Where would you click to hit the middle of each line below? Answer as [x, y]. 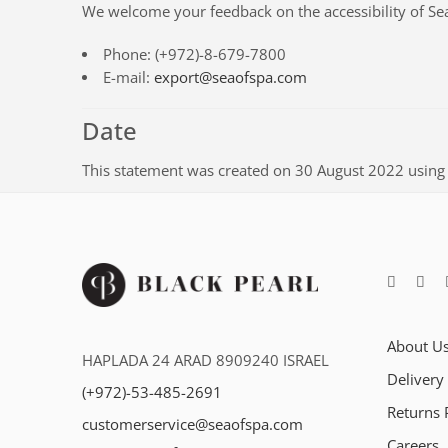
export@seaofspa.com [230, 77]
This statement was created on [188, 171]
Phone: [128, 54]
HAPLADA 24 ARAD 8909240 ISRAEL [205, 360]
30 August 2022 [349, 171]
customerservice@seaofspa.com [192, 424]
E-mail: [128, 77]
